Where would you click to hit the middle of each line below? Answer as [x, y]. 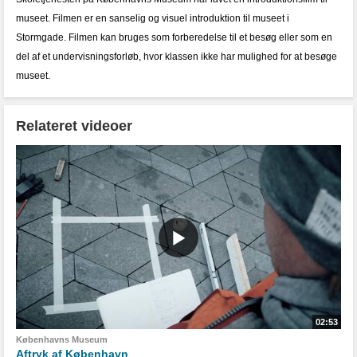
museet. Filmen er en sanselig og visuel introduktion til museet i [153, 18]
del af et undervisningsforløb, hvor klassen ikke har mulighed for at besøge [177, 57]
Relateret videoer [74, 126]
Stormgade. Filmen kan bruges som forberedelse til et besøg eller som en [174, 37]
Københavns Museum [62, 340]
